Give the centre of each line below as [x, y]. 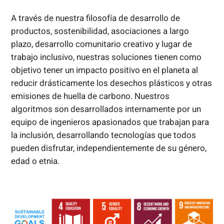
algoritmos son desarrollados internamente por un [106, 109]
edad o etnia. [35, 161]
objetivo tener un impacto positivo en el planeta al [105, 70]
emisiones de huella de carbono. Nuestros [90, 96]
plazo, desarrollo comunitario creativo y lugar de [102, 44]
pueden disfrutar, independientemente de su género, [109, 148]
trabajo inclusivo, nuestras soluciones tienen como [106, 57]
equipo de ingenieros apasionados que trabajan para [110, 122]
